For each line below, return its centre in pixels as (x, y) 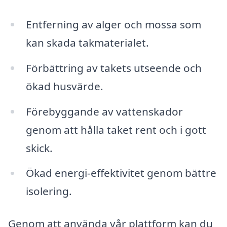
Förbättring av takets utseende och (113, 68)
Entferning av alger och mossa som (113, 24)
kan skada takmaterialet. (87, 42)
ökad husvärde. (64, 86)
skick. (39, 148)
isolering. (49, 191)
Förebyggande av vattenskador (104, 111)
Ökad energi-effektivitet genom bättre (121, 173)
